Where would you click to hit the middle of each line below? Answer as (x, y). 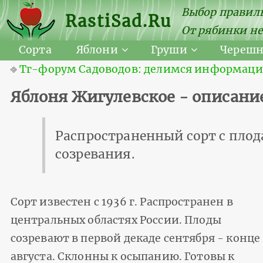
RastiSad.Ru (119, 21)
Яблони (97, 50)
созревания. (95, 154)
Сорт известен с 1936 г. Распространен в (122, 202)
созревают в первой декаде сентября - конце (135, 238)
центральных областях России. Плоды (116, 220)
